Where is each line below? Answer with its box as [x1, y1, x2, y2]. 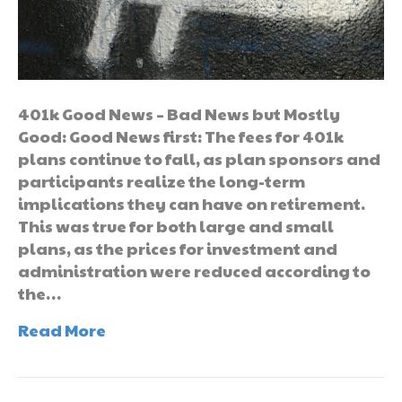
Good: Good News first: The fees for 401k [18, 124, 344, 147]
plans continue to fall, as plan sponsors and [18, 146, 380, 170]
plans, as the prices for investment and [18, 236, 337, 259]
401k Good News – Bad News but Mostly [18, 101, 340, 125]
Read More [18, 318, 106, 341]
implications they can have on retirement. [18, 191, 368, 214]
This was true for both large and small [18, 214, 334, 237]
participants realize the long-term [18, 169, 305, 192]
